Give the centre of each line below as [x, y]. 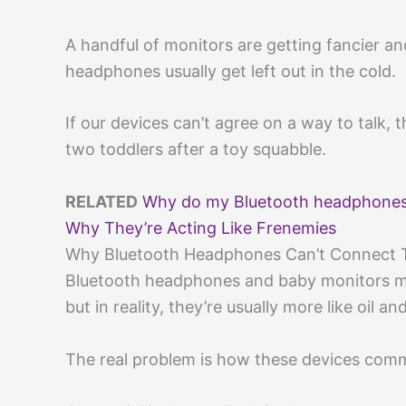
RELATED [101, 202]
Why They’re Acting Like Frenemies [201, 228]
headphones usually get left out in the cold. [231, 71]
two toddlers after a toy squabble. [196, 150]
